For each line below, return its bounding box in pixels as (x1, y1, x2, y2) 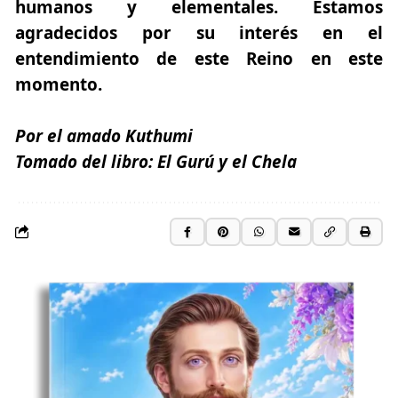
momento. (15, 73, 102, 97)
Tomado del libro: (15, 150, 153, 174)
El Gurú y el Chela (153, 150, 297, 174)
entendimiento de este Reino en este (15, 47, 383, 71)
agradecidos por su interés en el (15, 21, 383, 45)
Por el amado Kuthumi (15, 124, 193, 148)
